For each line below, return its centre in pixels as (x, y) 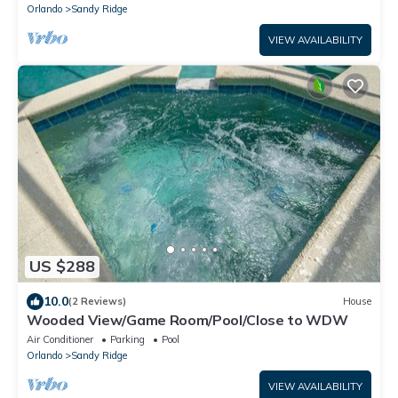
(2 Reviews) (97, 302)
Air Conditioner (60, 339)
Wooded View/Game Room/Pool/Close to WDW (187, 319)
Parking (127, 339)
